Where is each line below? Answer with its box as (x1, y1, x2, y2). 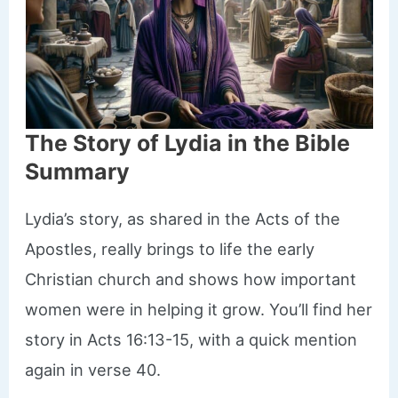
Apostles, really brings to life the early (25, 238, 315, 259)
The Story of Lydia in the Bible (25, 129, 351, 156)
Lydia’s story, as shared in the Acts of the (25, 208, 341, 228)
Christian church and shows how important (25, 268, 357, 289)
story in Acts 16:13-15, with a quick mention (25, 329, 358, 349)
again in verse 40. (25, 359, 162, 379)
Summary (25, 157, 131, 185)
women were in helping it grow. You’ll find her (25, 298, 373, 319)
